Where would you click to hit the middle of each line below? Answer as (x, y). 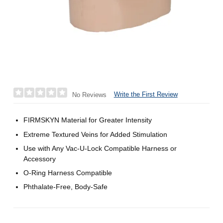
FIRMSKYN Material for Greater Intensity (88, 120)
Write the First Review (146, 95)
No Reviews (89, 95)
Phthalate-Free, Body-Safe (66, 187)
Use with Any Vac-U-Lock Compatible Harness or (100, 148)
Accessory (40, 159)
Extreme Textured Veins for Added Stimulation (96, 134)
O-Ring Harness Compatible (68, 173)
